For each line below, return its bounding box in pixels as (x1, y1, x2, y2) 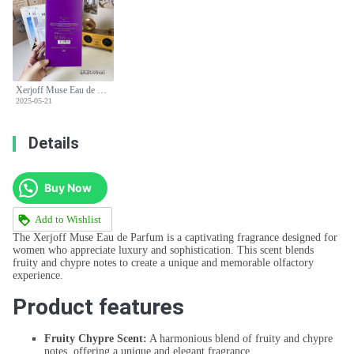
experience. (13, 269, 63, 282)
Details (28, 134, 79, 153)
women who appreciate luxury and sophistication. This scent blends (13, 244, 314, 257)
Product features (13, 294, 184, 321)
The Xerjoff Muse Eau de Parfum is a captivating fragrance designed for (13, 232, 337, 244)
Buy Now (44, 181, 92, 194)
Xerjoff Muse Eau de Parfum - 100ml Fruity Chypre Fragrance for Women (97, 85, 107, 96)
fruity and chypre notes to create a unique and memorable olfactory (13, 257, 314, 269)
